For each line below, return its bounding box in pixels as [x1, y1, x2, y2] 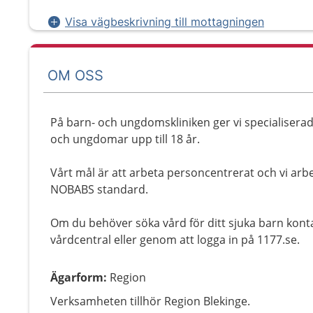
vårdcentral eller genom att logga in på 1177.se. [50, 232, 300, 247]
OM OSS [48, 66, 103, 84]
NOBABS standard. [50, 182, 148, 197]
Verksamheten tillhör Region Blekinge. [50, 293, 250, 309]
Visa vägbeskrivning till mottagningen [65, 15, 264, 29]
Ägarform [50, 270, 103, 285]
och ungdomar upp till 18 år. [50, 131, 200, 147]
